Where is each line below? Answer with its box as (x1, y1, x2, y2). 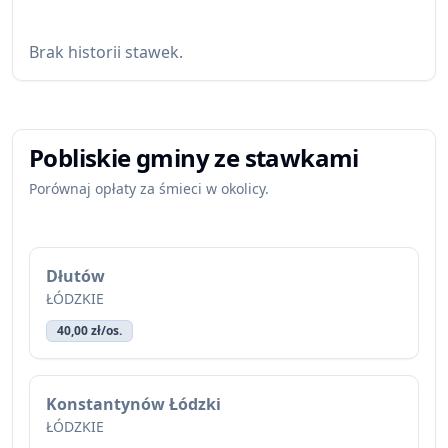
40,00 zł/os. (57, 322, 122, 339)
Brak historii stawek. (29, 41, 183, 63)
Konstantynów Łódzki (46, 393, 221, 415)
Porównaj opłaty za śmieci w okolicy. (29, 179, 269, 198)
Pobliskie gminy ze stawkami (29, 141, 359, 174)
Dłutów (46, 265, 105, 287)
